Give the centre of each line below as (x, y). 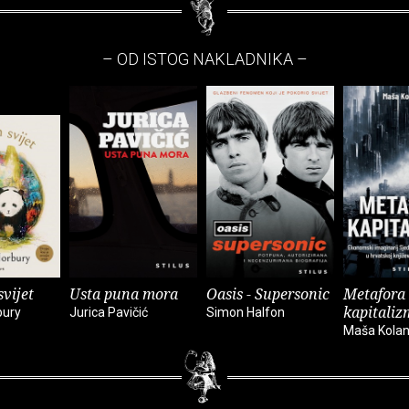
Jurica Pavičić (109, 313)
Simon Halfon (246, 313)
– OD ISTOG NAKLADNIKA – (204, 59)
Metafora (374, 294)
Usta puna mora (124, 294)
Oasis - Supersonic (268, 294)
